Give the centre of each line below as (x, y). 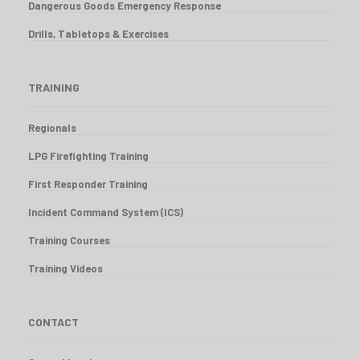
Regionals (52, 127)
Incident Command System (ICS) (106, 212)
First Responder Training (88, 184)
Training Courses (69, 240)
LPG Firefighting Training (88, 155)
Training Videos (65, 268)
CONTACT (53, 321)
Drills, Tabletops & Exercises (98, 33)
